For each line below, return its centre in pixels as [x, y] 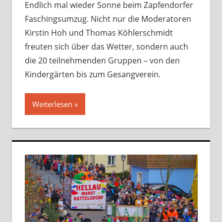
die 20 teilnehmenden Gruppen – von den [102, 61]
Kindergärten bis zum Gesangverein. [92, 75]
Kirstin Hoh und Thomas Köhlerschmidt [99, 33]
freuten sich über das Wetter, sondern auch [106, 47]
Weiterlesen [52, 104]
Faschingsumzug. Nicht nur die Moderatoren [108, 19]
